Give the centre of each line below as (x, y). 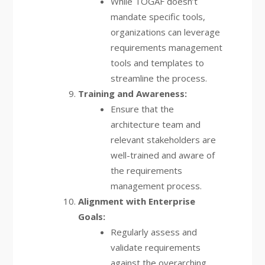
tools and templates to (157, 63)
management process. (156, 186)
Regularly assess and (153, 232)
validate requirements (155, 247)
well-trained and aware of (162, 155)
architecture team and (155, 124)
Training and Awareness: (132, 93)
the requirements (146, 170)
